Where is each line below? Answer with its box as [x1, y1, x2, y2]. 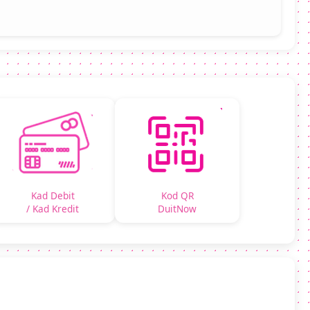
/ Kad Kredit [26, 202, 79, 216]
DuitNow [158, 202, 197, 216]
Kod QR [161, 189, 194, 203]
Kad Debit [30, 189, 75, 203]
